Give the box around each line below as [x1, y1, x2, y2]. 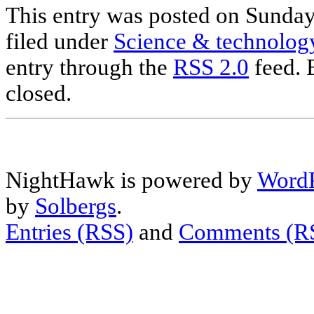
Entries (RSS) [6, 219, 133, 245]
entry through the [6, 55, 173, 81]
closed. [6, 81, 71, 107]
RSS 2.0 [173, 55, 249, 81]
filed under [6, 29, 114, 55]
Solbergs [35, 193, 116, 219]
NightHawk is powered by [6, 168, 257, 193]
